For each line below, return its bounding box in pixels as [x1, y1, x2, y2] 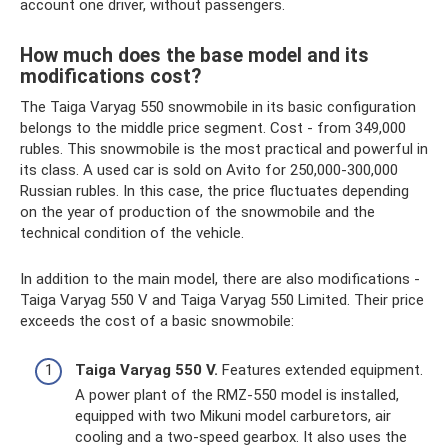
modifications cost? [20, 65, 201, 89]
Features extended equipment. [218, 360, 423, 379]
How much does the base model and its [20, 44, 369, 68]
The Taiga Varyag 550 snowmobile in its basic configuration [20, 98, 416, 116]
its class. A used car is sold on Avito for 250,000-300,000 [20, 161, 398, 179]
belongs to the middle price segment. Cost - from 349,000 [20, 119, 406, 137]
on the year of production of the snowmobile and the [20, 203, 375, 221]
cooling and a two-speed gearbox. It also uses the [75, 427, 407, 446]
